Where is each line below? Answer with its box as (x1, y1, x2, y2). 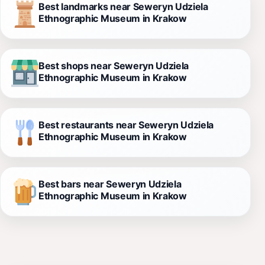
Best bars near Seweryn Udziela (38, 177, 182, 190)
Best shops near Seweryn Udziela (38, 59, 189, 72)
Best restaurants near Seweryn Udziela (38, 118, 214, 131)
